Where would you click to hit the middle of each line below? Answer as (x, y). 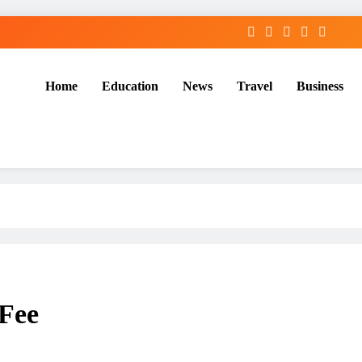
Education (130, 86)
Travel (254, 86)
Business (320, 86)
